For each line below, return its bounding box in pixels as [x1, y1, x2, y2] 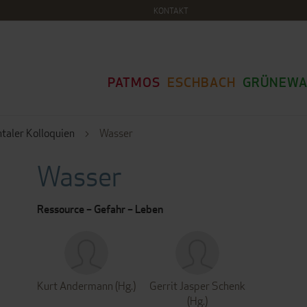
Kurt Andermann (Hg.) [37, 279, 136, 293]
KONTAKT [153, 5, 188, 16]
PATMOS [108, 73, 160, 91]
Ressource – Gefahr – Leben [37, 202, 163, 217]
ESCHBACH [167, 73, 236, 91]
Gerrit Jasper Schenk [149, 279, 245, 293]
